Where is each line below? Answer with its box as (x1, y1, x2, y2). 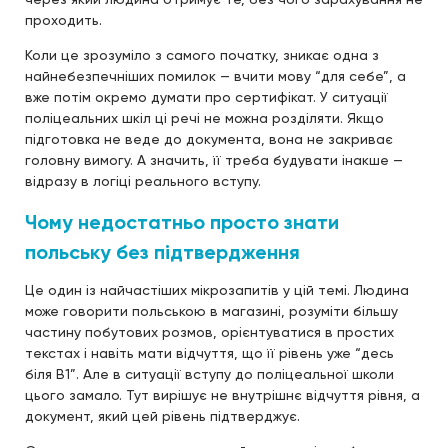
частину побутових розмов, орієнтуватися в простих (25, 323, 394, 340)
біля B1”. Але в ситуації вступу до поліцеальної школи (25, 365, 394, 382)
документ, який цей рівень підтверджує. (25, 407, 300, 424)
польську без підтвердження (25, 239, 300, 264)
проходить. (25, 11, 102, 28)
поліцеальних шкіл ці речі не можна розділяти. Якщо (25, 109, 384, 126)
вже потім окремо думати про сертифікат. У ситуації (25, 88, 388, 105)
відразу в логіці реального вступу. (25, 172, 261, 189)
